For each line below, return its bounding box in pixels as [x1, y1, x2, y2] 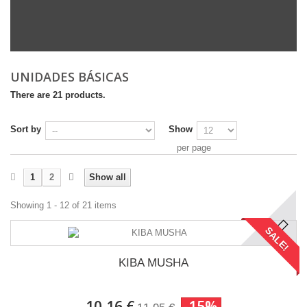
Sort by [10, 123, 41, 134]
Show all [89, 171, 126, 182]
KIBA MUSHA [119, 256, 188, 269]
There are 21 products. [10, 89, 106, 100]
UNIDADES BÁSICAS [10, 68, 132, 85]
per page [177, 142, 211, 153]
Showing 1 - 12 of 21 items [10, 199, 116, 210]
